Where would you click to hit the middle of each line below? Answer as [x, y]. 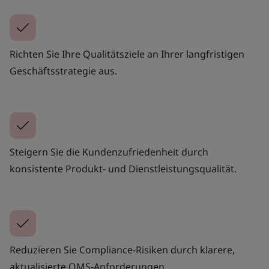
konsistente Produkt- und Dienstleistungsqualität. [123, 168]
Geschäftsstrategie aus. [63, 71]
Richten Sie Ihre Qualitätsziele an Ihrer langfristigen [127, 54]
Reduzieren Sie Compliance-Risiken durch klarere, [122, 249]
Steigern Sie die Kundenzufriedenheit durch [109, 152]
